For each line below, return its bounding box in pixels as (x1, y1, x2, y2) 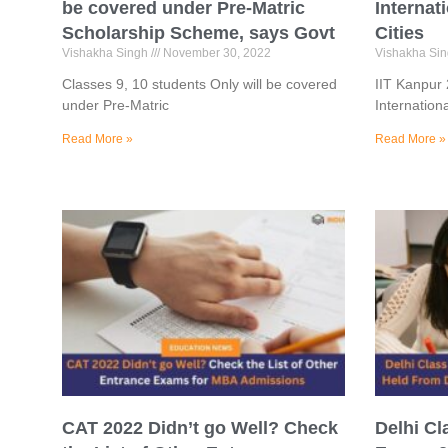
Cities (374, 22, 424, 43)
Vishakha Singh (62, 45, 151, 60)
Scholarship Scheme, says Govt (62, 22, 335, 43)
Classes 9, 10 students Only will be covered (62, 75, 337, 92)
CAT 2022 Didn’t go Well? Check (62, 418, 338, 439)
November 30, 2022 (160, 45, 271, 60)
